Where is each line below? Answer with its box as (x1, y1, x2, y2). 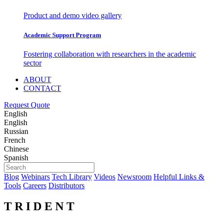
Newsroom (117, 172, 152, 181)
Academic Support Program (23, 31, 101, 39)
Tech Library (52, 172, 92, 181)
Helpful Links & (153, 172, 204, 181)
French (4, 135, 25, 144)
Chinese (4, 144, 29, 153)
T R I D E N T (4, 199, 74, 213)
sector (23, 58, 42, 67)
